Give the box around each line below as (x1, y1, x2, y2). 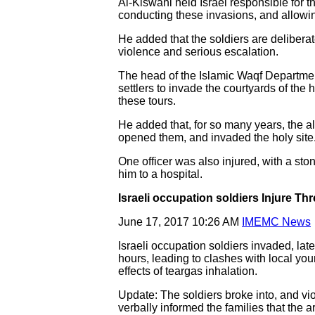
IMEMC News (242, 216, 311, 228)
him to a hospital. (118, 168, 202, 180)
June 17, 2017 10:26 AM (118, 216, 242, 228)
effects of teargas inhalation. (118, 265, 257, 277)
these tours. (118, 95, 176, 107)
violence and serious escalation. (118, 46, 278, 58)
